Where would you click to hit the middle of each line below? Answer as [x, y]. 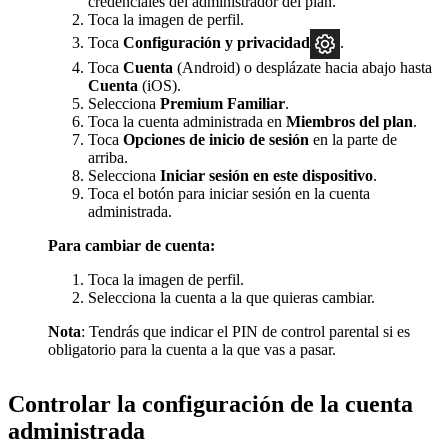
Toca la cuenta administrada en [187, 122]
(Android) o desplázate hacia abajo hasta [302, 68]
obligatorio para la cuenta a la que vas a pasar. [192, 350]
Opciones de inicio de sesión [216, 140]
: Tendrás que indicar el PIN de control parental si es [245, 332]
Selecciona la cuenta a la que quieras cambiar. [231, 298]
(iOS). [159, 86]
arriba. [108, 158]
